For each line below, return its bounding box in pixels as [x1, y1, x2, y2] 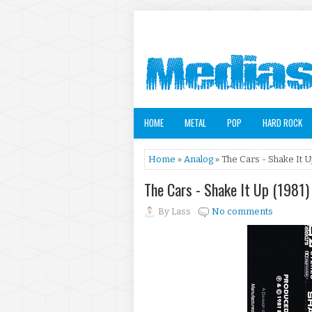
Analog [184, 154, 213, 164]
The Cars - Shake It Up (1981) [144, 178, 309, 201]
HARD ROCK [263, 116, 302, 130]
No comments [212, 206, 273, 217]
